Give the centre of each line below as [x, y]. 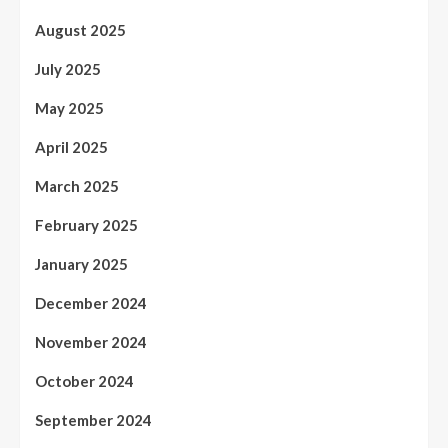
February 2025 [86, 225]
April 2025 [71, 147]
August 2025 [80, 30]
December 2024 [91, 303]
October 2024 [84, 381]
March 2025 [77, 186]
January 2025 [81, 264]
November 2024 [91, 342]
